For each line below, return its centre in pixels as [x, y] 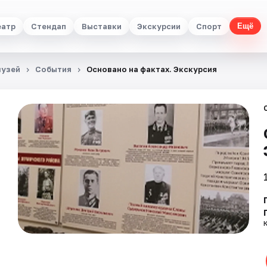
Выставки [102, 26]
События [53, 69]
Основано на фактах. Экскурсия [152, 69]
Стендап [49, 26]
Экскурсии [159, 26]
